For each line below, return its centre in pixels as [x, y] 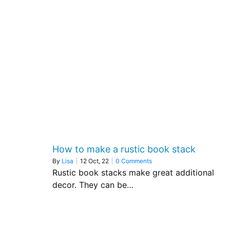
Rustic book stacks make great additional [133, 172]
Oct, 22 [99, 161]
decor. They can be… [93, 185]
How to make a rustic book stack [124, 149]
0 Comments [134, 161]
